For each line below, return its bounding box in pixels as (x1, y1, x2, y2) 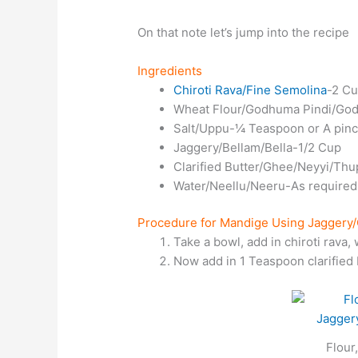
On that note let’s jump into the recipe (137, 24, 350, 40)
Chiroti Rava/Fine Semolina (173, 82, 328, 97)
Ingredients (137, 62, 203, 78)
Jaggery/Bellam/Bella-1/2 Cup (173, 139, 342, 155)
